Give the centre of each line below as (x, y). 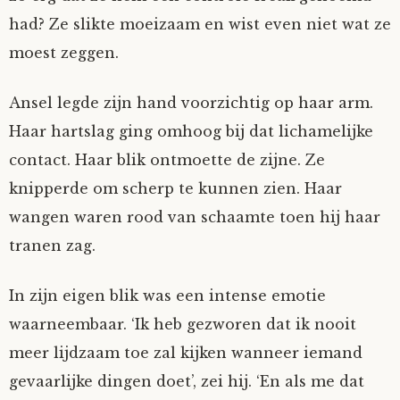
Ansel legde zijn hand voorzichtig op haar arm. (191, 103)
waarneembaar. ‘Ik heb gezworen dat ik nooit (183, 324)
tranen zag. (52, 246)
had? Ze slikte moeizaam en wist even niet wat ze (200, 24)
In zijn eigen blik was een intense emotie (167, 296)
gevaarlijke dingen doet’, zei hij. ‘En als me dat (187, 381)
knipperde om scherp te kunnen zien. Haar (175, 188)
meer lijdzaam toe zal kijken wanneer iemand (186, 353)
